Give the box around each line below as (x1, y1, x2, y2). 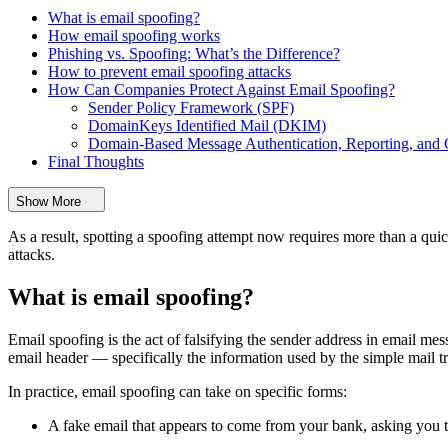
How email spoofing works (48, 27, 220, 45)
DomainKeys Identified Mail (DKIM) (88, 117, 326, 135)
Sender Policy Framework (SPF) (88, 99, 294, 117)
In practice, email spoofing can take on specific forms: (8, 382, 347, 400)
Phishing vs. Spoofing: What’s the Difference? (48, 45, 340, 63)
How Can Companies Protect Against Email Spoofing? (48, 81, 395, 99)
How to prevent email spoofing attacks (48, 63, 291, 81)
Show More (16, 194, 81, 210)
